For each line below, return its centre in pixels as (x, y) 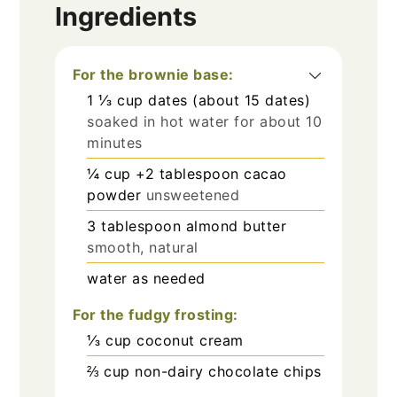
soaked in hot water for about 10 (205, 122)
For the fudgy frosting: (156, 315)
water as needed (146, 279)
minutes (115, 143)
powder (114, 195)
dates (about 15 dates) (230, 101)
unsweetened (193, 195)
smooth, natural (143, 248)
